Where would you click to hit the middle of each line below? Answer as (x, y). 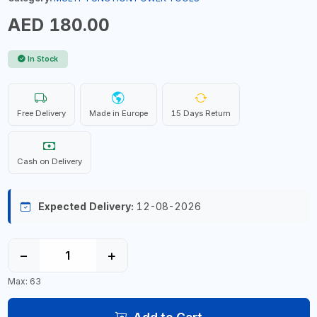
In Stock (43, 59)
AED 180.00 (58, 25)
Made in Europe (118, 113)
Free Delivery (41, 113)
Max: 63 (24, 281)
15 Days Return (201, 113)
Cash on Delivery (49, 161)
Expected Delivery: (86, 206)
